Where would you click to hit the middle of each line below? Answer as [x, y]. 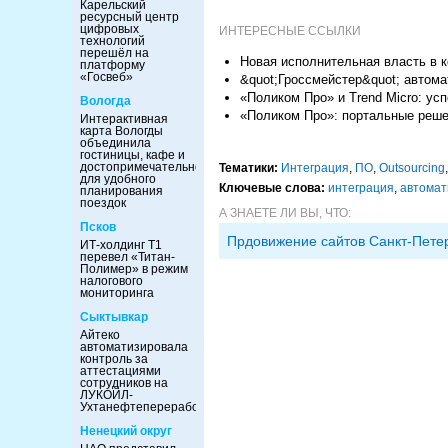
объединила [115, 143]
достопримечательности [150, 167]
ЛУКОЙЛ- [106, 395]
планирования [121, 191]
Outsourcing [412, 168]
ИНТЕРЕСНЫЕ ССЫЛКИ [290, 31]
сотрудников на [124, 383]
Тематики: [248, 168]
